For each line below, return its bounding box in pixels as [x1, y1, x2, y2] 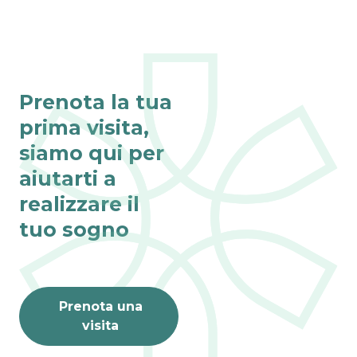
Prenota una [58, 298, 143, 314]
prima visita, [19, 115, 149, 139]
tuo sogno [19, 217, 129, 241]
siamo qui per [19, 140, 164, 165]
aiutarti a [19, 166, 116, 190]
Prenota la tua [19, 89, 172, 114]
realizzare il [19, 191, 139, 216]
